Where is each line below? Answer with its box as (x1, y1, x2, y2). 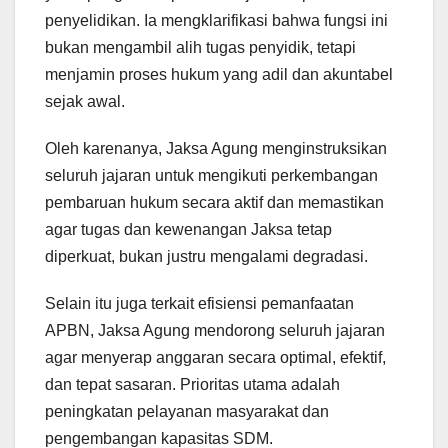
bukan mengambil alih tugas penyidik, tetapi (45, 39, 356, 57)
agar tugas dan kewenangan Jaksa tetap (45, 221, 332, 239)
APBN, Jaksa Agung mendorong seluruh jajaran (45, 322, 385, 340)
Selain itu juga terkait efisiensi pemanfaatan (45, 295, 354, 313)
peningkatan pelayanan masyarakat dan (45, 403, 329, 421)
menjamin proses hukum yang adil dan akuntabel (45, 66, 393, 84)
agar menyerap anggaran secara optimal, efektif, (45, 349, 386, 367)
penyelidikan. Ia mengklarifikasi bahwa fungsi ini (45, 12, 388, 30)
